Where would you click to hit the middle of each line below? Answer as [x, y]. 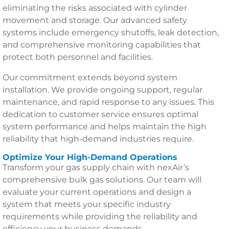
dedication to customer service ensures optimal [100, 114]
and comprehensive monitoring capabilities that [102, 45]
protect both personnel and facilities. [78, 57]
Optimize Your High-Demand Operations [90, 157]
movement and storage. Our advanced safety [95, 20]
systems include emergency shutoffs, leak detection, [111, 32]
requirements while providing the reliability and [100, 216]
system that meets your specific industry [87, 204]
